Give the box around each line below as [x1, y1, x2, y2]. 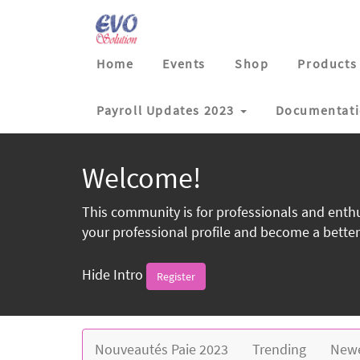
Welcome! [82, 160, 201, 196]
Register [157, 269, 195, 284]
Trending [252, 340, 306, 358]
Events [162, 55, 207, 72]
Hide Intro [82, 265, 143, 284]
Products [297, 55, 358, 72]
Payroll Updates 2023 [96, 102, 235, 118]
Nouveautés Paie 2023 [95, 340, 228, 358]
